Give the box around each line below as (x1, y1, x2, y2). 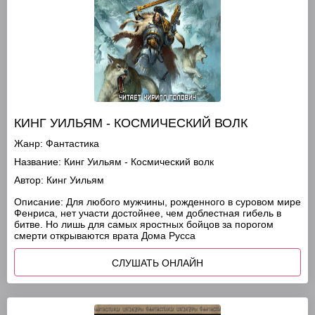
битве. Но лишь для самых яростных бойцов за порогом (14, 219, 274, 230)
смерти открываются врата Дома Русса (14, 230, 195, 241)
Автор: (14, 174, 44, 186)
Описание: (14, 196, 63, 207)
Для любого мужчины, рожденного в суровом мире (63, 196, 301, 207)
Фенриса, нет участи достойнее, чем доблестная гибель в (14, 207, 281, 219)
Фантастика (46, 138, 99, 149)
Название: (14, 156, 61, 167)
